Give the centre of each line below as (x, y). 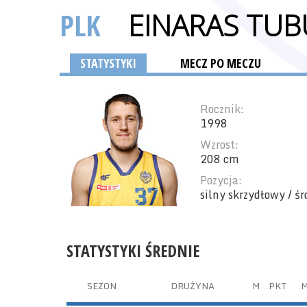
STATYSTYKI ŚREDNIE (133, 250)
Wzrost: (219, 145)
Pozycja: (221, 180)
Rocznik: (222, 109)
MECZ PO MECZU (221, 63)
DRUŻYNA (192, 286)
